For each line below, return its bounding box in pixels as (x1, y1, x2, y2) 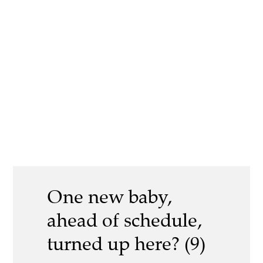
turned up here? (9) (47, 232, 205, 256)
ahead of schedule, (47, 208, 202, 232)
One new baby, (47, 185, 172, 209)
